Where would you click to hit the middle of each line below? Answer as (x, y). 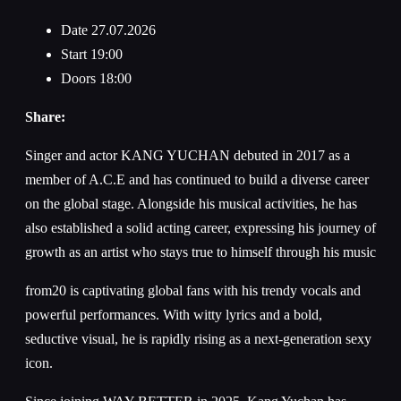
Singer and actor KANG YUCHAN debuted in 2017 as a (188, 156)
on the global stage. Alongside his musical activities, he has (191, 204)
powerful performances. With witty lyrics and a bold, (174, 315)
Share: (45, 117)
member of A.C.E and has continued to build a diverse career (197, 180)
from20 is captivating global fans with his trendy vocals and (193, 291)
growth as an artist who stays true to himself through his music (200, 252)
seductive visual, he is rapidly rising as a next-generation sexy (198, 339)
